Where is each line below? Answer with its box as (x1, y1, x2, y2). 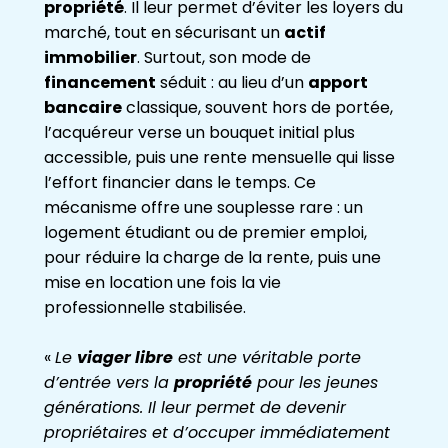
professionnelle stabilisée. (44, 296, 246, 320)
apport (308, 71, 368, 95)
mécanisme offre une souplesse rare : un (44, 196, 363, 220)
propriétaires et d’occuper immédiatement (44, 421, 390, 445)
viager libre (77, 346, 173, 370)
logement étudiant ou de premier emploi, (44, 221, 367, 245)
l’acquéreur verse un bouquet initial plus (44, 121, 355, 145)
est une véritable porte (173, 346, 361, 370)
